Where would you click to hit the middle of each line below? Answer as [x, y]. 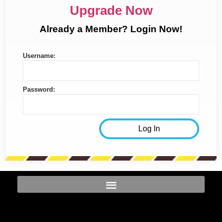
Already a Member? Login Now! [111, 29]
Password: [39, 89]
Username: [39, 55]
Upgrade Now [111, 10]
